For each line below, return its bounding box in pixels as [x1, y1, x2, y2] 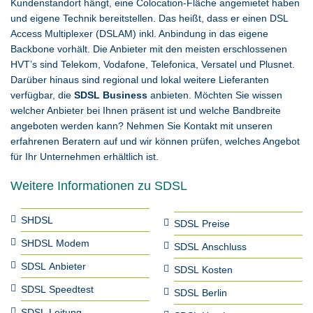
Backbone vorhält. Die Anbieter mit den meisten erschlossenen [10, 43, 287, 54]
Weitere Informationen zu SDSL [10, 179, 187, 193]
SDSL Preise [174, 218, 230, 229]
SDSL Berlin [174, 287, 227, 298]
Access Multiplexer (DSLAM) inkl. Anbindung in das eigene [10, 28, 268, 39]
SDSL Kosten [174, 264, 233, 275]
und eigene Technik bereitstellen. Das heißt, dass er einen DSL [10, 13, 288, 24]
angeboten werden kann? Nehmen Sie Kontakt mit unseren [10, 120, 272, 131]
